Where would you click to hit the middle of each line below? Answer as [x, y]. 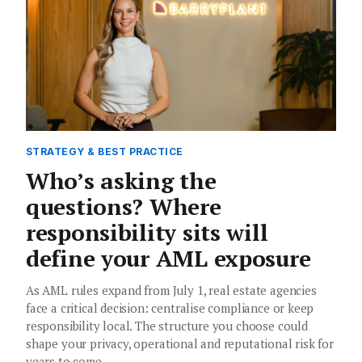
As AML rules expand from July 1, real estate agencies [171, 290]
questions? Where [124, 206]
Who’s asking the [121, 180]
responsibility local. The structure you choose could [167, 325]
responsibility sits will [147, 232]
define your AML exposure [168, 258]
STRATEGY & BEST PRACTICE [105, 151]
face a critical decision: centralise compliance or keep [170, 307]
